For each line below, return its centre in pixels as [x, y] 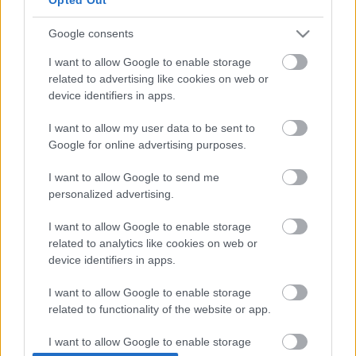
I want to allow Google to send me [134, 177]
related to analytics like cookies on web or [153, 243]
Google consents [91, 33]
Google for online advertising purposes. [147, 144]
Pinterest [240, 250]
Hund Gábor [178, 334]
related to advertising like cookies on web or [159, 78]
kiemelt [200, 210]
